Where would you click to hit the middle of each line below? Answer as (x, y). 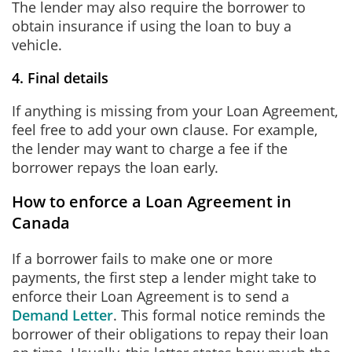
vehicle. (39, 45)
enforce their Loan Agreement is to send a (150, 296)
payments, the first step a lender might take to (164, 277)
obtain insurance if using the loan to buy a (152, 26)
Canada (41, 223)
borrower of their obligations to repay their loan (170, 334)
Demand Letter (62, 315)
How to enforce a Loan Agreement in (152, 202)
